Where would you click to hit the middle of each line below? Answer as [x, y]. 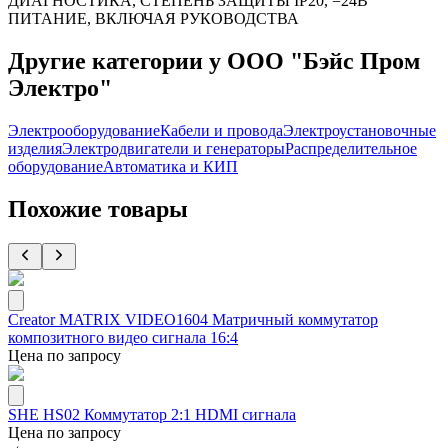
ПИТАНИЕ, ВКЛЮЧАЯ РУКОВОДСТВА [153, 19]
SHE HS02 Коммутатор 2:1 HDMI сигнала [152, 414]
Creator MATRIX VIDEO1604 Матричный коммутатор [193, 319]
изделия [35, 149]
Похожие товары [98, 208]
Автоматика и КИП [170, 167]
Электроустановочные [359, 131]
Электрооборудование [84, 131]
